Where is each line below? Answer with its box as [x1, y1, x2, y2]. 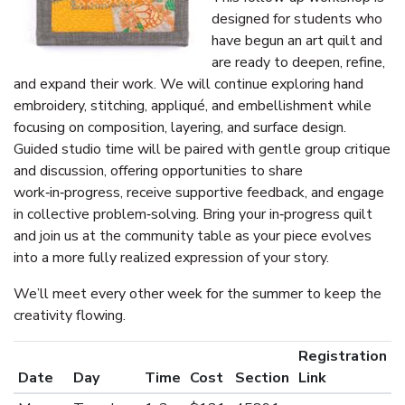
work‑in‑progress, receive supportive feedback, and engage [14, 183, 384, 202]
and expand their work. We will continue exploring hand [14, 74, 363, 94]
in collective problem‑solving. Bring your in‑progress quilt [14, 204, 372, 224]
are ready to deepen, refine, [212, 52, 385, 72]
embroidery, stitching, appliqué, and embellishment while [14, 96, 372, 116]
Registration [297, 346, 387, 366]
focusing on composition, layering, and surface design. [14, 118, 346, 137]
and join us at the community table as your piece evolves [14, 226, 372, 246]
